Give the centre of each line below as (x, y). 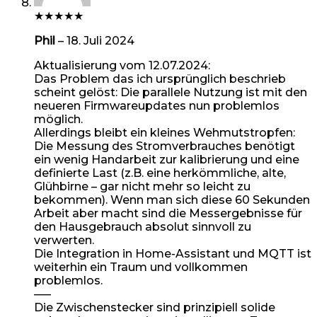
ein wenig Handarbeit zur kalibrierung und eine (167, 159)
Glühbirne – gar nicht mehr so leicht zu (142, 186)
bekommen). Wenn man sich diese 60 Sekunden (172, 200)
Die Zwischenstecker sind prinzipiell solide (155, 307)
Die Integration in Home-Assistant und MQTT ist (173, 253)
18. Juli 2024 (100, 40)
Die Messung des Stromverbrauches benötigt (165, 146)
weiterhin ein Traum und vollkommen (141, 267)
